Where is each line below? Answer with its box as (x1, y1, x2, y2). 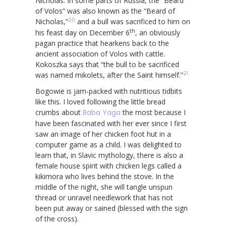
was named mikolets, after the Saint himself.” (35, 70, 183, 80)
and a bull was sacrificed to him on (75, 16, 190, 26)
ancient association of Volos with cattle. (35, 48, 165, 59)
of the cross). (35, 213, 79, 223)
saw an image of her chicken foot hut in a (35, 129, 171, 139)
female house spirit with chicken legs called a (35, 160, 182, 171)
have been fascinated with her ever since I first (35, 118, 187, 128)
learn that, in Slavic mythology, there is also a (35, 150, 183, 160)
